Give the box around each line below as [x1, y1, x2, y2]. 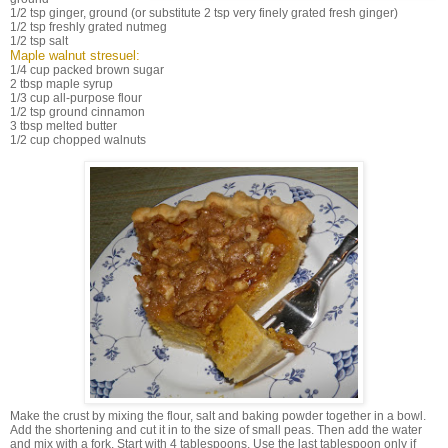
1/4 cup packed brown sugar [10, 63, 167, 78]
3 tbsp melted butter [10, 119, 120, 134]
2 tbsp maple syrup [10, 77, 113, 92]
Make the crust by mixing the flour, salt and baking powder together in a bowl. [10, 409, 426, 424]
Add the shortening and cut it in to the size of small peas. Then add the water [10, 423, 422, 438]
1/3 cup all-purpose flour [10, 91, 145, 106]
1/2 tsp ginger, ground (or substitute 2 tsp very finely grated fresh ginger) [10, 6, 398, 21]
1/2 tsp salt [10, 34, 71, 49]
